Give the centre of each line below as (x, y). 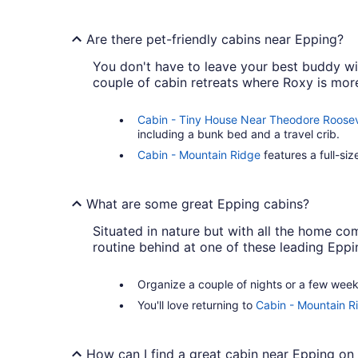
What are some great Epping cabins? (198, 204)
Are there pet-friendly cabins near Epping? (215, 40)
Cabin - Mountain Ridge (199, 155)
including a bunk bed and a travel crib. (239, 134)
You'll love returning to (197, 305)
